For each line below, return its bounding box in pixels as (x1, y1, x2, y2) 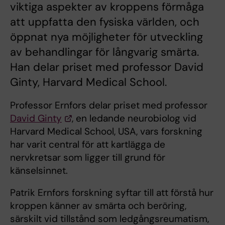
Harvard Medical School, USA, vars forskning (10, 125, 202, 138)
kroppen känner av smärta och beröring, (10, 199, 186, 212)
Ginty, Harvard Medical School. (10, 74, 167, 89)
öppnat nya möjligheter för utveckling (10, 29, 203, 44)
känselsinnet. (10, 164, 70, 177)
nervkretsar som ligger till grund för (10, 151, 165, 164)
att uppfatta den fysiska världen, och (10, 14, 199, 29)
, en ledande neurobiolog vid (72, 111, 196, 125)
